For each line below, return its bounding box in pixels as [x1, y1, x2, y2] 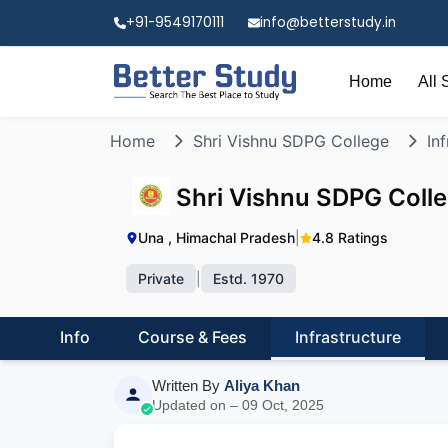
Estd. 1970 [213, 270, 284, 287]
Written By [152, 376, 224, 394]
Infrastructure [295, 327, 401, 347]
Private [138, 270, 184, 287]
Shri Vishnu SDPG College [193, 131, 389, 151]
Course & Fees [138, 327, 247, 347]
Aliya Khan [224, 376, 300, 394]
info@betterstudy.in [260, 13, 396, 32]
